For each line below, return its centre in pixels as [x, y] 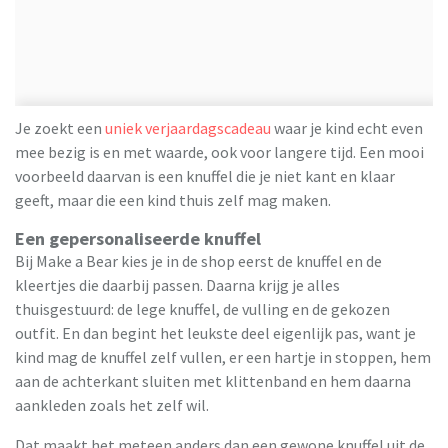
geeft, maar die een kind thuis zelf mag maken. [173, 199]
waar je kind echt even [347, 127]
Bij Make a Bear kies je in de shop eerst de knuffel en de [198, 260]
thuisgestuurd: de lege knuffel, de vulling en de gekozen [202, 308]
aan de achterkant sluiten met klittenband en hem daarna [213, 380]
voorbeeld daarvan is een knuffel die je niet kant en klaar [205, 175]
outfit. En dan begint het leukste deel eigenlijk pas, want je [215, 332]
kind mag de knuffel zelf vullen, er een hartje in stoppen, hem [223, 356]
